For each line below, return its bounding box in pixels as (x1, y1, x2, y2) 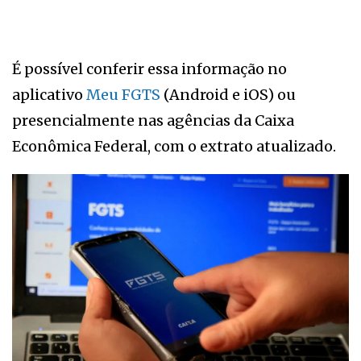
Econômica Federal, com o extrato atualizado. (12, 136, 336, 156)
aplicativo (12, 85, 86, 104)
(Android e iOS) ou (160, 85, 296, 104)
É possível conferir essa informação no (12, 59, 287, 78)
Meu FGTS (86, 85, 160, 104)
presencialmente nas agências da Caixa (12, 110, 294, 130)
